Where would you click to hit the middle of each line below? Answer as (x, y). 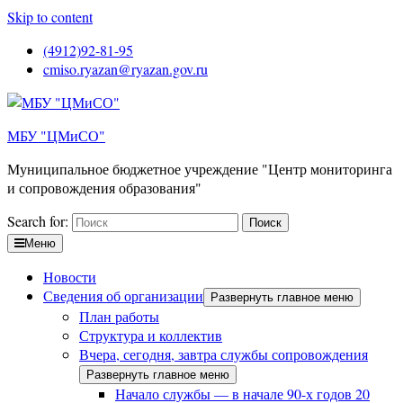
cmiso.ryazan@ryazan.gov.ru (125, 69)
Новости (70, 277)
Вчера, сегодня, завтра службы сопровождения (224, 354)
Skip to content (50, 17)
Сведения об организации (123, 296)
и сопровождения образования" (104, 188)
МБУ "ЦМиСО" (56, 135)
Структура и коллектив (151, 335)
